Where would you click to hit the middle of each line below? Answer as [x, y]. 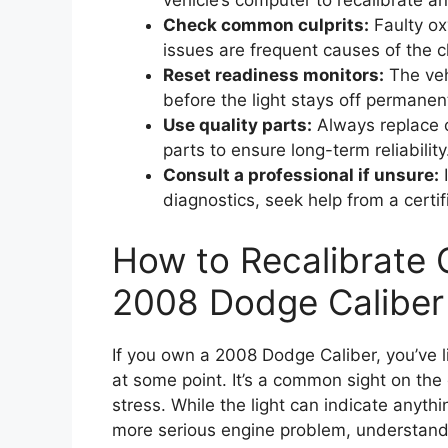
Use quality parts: [237, 125]
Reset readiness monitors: [273, 75]
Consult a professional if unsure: [301, 175]
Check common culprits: [266, 25]
